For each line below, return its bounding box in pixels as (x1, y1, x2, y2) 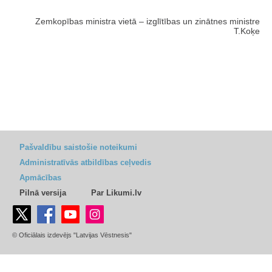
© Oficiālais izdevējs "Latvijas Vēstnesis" (12, 231, 132, 239)
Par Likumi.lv (91, 188, 141, 198)
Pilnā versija (19, 188, 66, 198)
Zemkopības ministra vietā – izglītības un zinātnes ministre (35, 16, 260, 27)
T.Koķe (234, 26, 260, 36)
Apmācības (19, 173, 61, 183)
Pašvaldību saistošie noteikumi (19, 143, 137, 152)
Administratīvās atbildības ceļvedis (19, 158, 151, 168)
